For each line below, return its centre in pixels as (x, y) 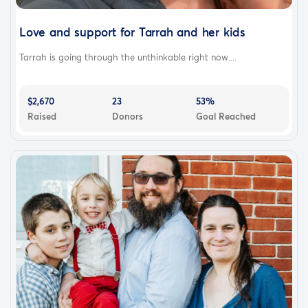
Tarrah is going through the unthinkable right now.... (128, 57)
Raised (42, 117)
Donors (127, 117)
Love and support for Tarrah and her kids (132, 32)
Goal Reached (226, 117)
